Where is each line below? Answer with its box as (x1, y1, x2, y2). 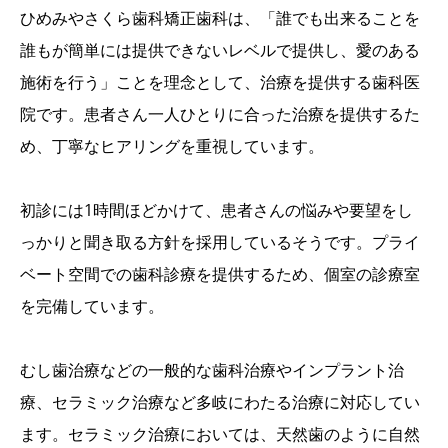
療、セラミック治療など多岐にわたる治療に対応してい (20, 390, 420, 413)
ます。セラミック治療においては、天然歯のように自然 (20, 422, 420, 445)
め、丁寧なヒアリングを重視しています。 (20, 134, 324, 157)
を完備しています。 (20, 294, 164, 317)
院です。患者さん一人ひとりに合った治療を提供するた (20, 102, 420, 125)
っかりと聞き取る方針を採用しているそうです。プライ (20, 230, 420, 253)
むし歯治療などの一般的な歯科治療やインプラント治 (20, 358, 404, 381)
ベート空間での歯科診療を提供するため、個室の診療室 (20, 262, 420, 285)
